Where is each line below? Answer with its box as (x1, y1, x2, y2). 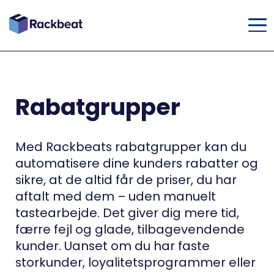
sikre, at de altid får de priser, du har (15, 171, 237, 188)
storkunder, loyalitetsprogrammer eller (15, 253, 256, 271)
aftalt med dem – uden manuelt (15, 187, 216, 205)
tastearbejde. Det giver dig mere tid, (15, 204, 239, 221)
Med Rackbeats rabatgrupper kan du (15, 138, 246, 155)
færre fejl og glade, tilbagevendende (15, 220, 245, 238)
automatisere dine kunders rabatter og (15, 154, 258, 172)
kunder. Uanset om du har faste (15, 237, 210, 254)
